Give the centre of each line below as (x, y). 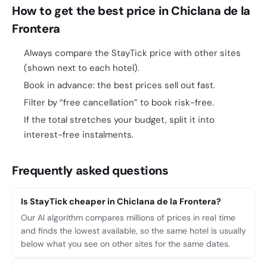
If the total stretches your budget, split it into (119, 120)
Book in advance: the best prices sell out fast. (119, 85)
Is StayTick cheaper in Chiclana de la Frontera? (121, 201)
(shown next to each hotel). (82, 68)
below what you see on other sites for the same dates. (125, 244)
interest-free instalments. (79, 135)
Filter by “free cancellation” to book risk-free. (119, 103)
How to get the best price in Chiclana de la (131, 11)
